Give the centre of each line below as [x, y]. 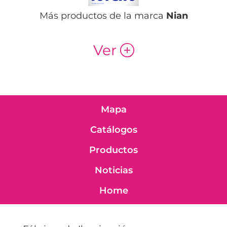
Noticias [113, 170]
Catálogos [113, 129]
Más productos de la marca [103, 16]
